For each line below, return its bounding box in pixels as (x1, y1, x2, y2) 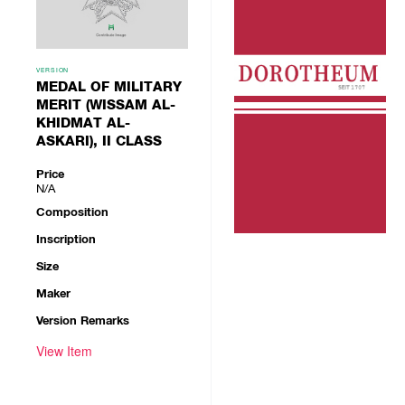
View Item (36, 342, 92, 360)
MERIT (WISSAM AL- (36, 97, 175, 113)
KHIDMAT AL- (36, 115, 130, 131)
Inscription (36, 231, 96, 247)
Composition (36, 204, 108, 220)
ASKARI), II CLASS (36, 133, 162, 149)
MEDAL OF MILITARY (36, 79, 182, 95)
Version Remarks (36, 313, 129, 328)
